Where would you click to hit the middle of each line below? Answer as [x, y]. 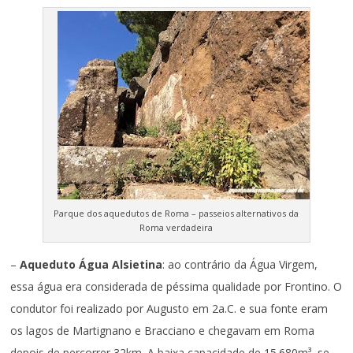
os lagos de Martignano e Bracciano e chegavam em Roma [163, 330]
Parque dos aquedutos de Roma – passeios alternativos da [176, 213]
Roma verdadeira [176, 227]
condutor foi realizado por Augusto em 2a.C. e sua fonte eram [169, 308]
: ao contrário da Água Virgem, [240, 264]
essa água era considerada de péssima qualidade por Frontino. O [176, 286]
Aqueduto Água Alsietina [91, 264]
